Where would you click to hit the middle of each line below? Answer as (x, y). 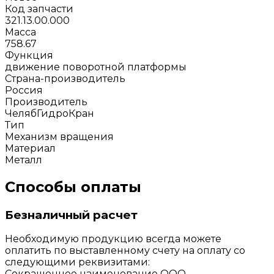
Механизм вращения (59, 136)
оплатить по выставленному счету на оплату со (125, 251)
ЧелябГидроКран (50, 113)
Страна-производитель (65, 78)
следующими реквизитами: (77, 262)
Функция (29, 55)
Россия (24, 90)
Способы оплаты (73, 187)
